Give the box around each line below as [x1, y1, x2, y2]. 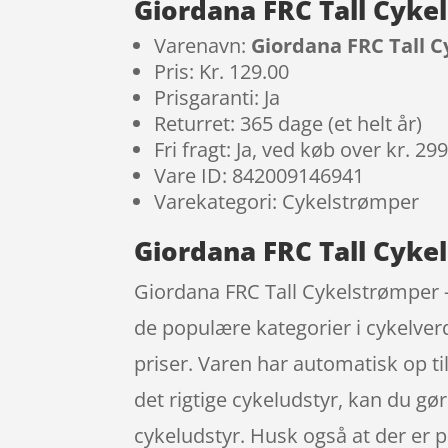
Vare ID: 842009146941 [154, 161, 365, 189]
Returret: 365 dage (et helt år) [154, 109, 423, 137]
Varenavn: [154, 31, 252, 59]
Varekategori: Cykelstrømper [154, 187, 420, 215]
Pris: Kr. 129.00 [154, 57, 290, 85]
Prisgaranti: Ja [154, 83, 281, 111]
